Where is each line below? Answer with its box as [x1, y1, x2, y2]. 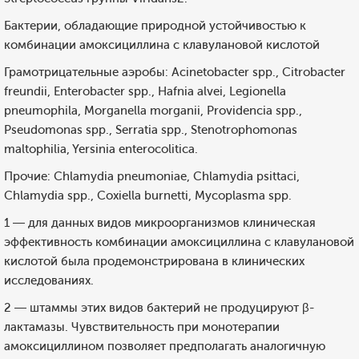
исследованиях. [4, 273, 94, 288]
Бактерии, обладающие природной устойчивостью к [4, 18, 306, 33]
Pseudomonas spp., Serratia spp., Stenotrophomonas [4, 123, 297, 137]
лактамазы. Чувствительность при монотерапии [4, 320, 280, 334]
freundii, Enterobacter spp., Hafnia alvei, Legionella [4, 84, 286, 99]
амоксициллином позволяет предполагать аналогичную [4, 339, 325, 353]
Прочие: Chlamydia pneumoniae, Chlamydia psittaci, [4, 169, 300, 184]
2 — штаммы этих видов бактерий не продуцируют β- [4, 301, 314, 315]
